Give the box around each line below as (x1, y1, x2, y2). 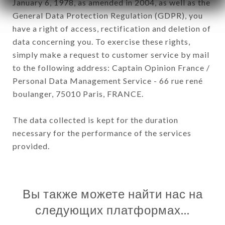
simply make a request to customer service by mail (13, 49, 209, 59)
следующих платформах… (35, 202, 190, 217)
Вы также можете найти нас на (22, 186, 203, 201)
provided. (13, 141, 50, 151)
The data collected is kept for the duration (13, 115, 178, 125)
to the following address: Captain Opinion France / (13, 62, 210, 72)
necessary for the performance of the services (13, 128, 191, 138)
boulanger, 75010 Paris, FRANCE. (13, 88, 144, 98)
